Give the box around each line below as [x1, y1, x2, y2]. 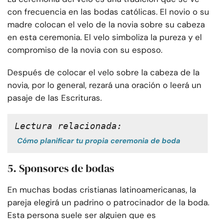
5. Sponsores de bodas [7, 161, 114, 176]
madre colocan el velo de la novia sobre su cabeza [7, 19, 205, 30]
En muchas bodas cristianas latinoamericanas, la [7, 184, 196, 196]
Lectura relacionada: [15, 121, 122, 131]
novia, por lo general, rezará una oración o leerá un [7, 80, 201, 91]
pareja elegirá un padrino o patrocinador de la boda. [7, 197, 209, 208]
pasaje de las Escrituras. [7, 92, 102, 104]
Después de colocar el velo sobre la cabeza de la [7, 67, 199, 78]
